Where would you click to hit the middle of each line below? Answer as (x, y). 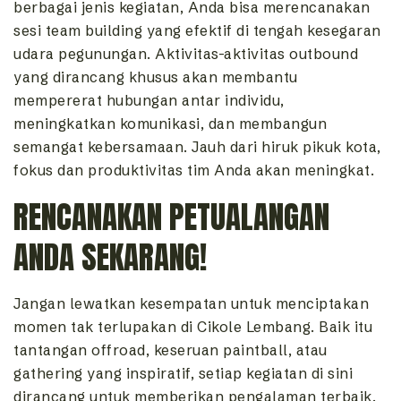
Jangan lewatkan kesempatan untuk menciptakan (191, 304)
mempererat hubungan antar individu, (149, 101)
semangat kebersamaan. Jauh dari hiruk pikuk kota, (197, 147)
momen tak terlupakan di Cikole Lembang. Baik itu (193, 327)
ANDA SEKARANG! (110, 258)
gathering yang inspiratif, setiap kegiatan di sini (183, 374)
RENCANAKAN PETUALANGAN (171, 218)
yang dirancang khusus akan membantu (156, 77)
